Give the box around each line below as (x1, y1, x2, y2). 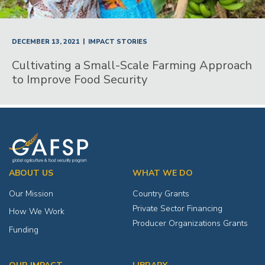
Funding (9, 224, 38, 235)
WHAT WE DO (132, 167, 193, 179)
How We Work (9, 206, 64, 218)
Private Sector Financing (132, 202, 222, 214)
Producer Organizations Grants (132, 217, 248, 229)
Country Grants (132, 188, 189, 199)
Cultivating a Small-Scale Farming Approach (12, 57, 252, 74)
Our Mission (9, 188, 53, 199)
